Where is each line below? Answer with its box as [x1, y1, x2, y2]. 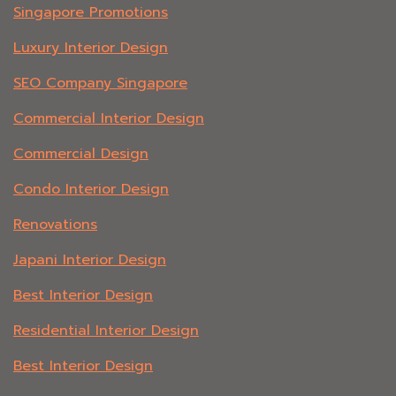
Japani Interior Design [13, 249, 166, 271]
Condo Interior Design [13, 179, 169, 201]
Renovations [13, 214, 97, 236]
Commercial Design [13, 143, 148, 165]
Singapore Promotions [13, 2, 168, 24]
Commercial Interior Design [13, 108, 204, 130]
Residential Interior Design [13, 320, 199, 342]
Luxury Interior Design [13, 37, 168, 59]
